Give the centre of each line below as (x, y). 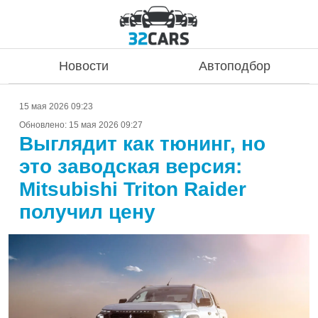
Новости (84, 66)
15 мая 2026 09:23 (56, 106)
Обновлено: (44, 125)
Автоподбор (234, 66)
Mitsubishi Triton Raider (133, 189)
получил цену (87, 212)
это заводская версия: (131, 166)
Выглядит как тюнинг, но (142, 144)
